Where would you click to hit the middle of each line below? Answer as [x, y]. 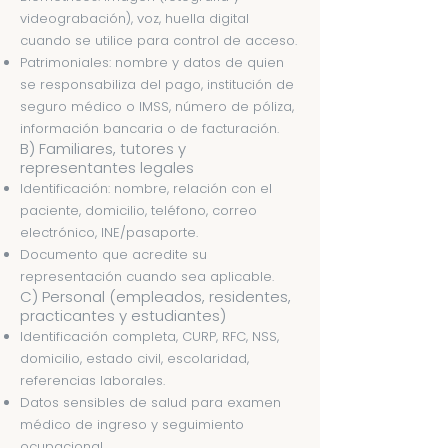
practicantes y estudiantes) [123, 315]
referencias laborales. [92, 380]
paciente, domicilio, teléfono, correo [138, 210]
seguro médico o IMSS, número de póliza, [157, 106]
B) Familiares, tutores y [103, 148]
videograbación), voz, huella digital [134, 18]
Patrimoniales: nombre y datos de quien [152, 62]
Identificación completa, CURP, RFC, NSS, [149, 336]
